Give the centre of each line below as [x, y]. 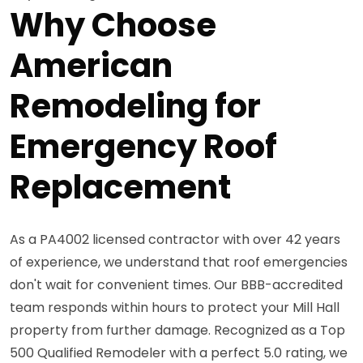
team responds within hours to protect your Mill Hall [175, 307]
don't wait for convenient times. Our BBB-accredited [176, 284]
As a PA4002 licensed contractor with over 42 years [175, 239]
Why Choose [113, 25]
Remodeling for [135, 106]
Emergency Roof [143, 146]
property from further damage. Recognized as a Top [177, 330]
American [91, 65]
